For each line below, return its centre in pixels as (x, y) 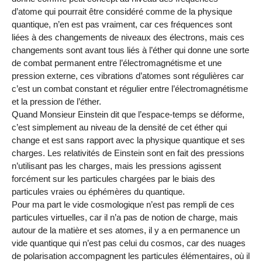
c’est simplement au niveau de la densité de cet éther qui (119, 127)
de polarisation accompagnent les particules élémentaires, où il (131, 256)
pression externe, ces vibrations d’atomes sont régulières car (128, 75)
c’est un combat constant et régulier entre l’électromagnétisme (130, 88)
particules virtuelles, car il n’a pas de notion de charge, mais (125, 217)
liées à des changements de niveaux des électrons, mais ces (128, 37)
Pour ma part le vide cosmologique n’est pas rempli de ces (123, 204)
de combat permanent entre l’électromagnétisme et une (117, 63)
